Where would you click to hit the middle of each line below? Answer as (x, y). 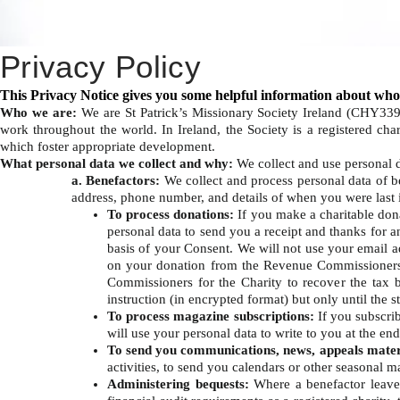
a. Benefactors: (116, 180)
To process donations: (173, 214)
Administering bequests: (178, 383)
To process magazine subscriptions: (211, 316)
